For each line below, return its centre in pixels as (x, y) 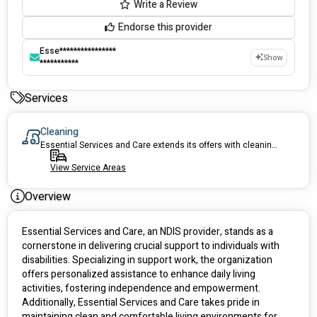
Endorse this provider (165, 28)
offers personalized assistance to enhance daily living (139, 275)
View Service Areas (88, 168)
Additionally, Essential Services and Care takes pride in (141, 303)
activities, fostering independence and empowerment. (141, 289)
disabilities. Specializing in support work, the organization (147, 260)
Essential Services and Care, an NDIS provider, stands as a (148, 232)
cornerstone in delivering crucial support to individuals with (151, 246)
